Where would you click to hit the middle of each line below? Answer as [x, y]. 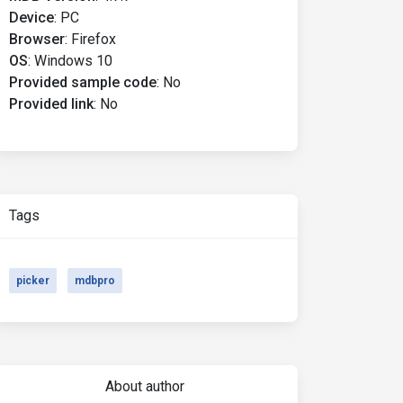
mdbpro [95, 281]
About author [144, 386]
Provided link [51, 104]
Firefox [94, 39]
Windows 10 [73, 61]
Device [31, 18]
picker [33, 281]
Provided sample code [83, 82]
